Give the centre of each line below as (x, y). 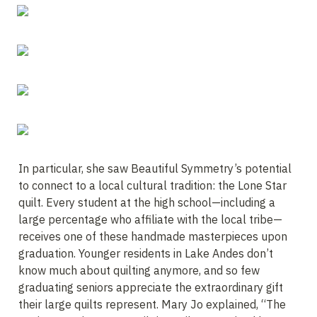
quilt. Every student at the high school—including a (147, 202)
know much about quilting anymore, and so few (139, 270)
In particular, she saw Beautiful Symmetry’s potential (155, 168)
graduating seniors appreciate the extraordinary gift (151, 287)
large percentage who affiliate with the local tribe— (150, 219)
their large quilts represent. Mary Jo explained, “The (152, 304)
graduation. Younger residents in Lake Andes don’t (146, 253)
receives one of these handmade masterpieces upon (153, 236)
